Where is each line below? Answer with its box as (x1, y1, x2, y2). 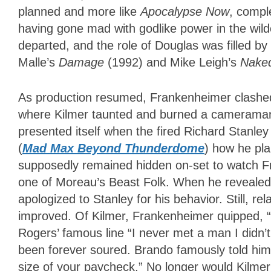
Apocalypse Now (140, 5, 229, 19)
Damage (59, 56, 108, 70)
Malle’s (18, 56, 59, 70)
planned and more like (18, 5, 140, 19)
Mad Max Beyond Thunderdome (22, 142, 204, 155)
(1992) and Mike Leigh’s (108, 56, 240, 70)
